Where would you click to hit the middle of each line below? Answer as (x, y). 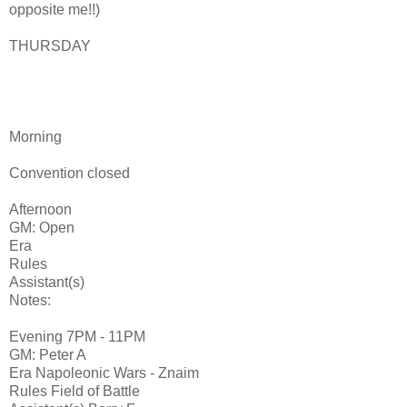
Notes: (30, 300)
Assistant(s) (47, 282)
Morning (35, 136)
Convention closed (69, 173)
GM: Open (42, 227)
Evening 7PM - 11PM (77, 336)
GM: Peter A (48, 354)
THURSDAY (50, 45)
